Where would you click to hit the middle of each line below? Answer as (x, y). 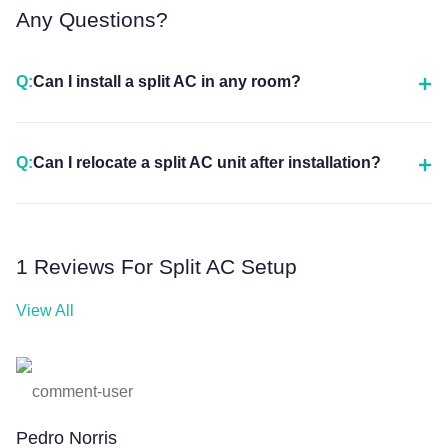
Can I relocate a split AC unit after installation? (207, 163)
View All (45, 311)
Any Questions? (92, 20)
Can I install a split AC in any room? (167, 82)
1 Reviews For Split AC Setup (156, 267)
